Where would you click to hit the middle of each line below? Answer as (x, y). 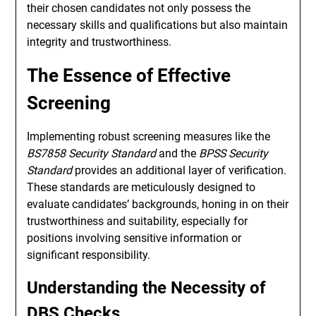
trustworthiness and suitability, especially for (138, 221)
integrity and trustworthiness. (99, 42)
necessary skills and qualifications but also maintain (158, 25)
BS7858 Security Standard (92, 153)
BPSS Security (234, 153)
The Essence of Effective (129, 75)
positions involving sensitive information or (134, 238)
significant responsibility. (89, 255)
